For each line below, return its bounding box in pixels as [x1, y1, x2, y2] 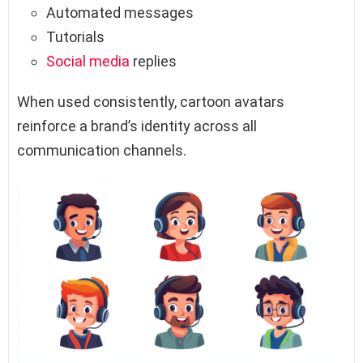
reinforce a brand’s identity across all [17, 117, 257, 135]
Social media [46, 53, 130, 70]
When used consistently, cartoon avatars [17, 93, 284, 111]
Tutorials [46, 28, 105, 46]
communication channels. [17, 142, 186, 160]
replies [130, 53, 177, 70]
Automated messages [46, 4, 194, 22]
